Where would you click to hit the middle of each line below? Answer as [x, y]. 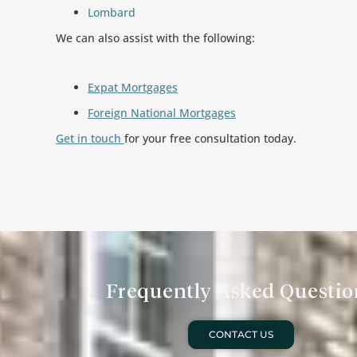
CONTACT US [241, 334]
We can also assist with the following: [155, 38]
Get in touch [90, 138]
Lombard [112, 12]
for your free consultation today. [210, 138]
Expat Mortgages [133, 87]
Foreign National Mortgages [162, 113]
